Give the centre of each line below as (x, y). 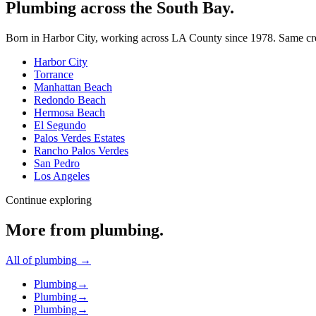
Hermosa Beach (69, 113)
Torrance (54, 75)
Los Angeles (62, 176)
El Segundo (60, 126)
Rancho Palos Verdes (81, 151)
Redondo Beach (70, 100)
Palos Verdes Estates (79, 138)
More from (48, 230)
